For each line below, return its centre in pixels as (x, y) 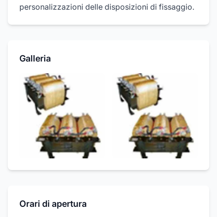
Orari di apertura (53, 204)
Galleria (35, 58)
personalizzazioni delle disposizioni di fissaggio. (107, 7)
